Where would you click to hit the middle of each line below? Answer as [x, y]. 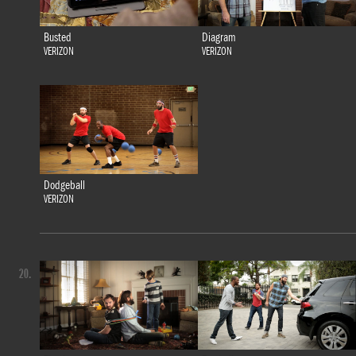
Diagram [219, 38]
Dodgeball [64, 186]
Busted [57, 38]
